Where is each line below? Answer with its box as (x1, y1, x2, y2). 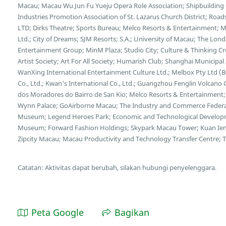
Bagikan (114, 206, 149, 218)
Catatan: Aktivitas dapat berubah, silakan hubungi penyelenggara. (18, 162, 217, 172)
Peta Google (31, 206, 84, 218)
